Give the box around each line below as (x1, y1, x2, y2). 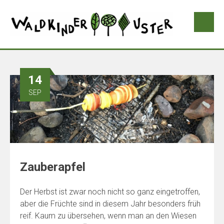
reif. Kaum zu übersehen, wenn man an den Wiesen (20, 211, 196, 221)
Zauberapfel (20, 160, 85, 174)
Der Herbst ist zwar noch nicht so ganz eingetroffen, (20, 187, 200, 197)
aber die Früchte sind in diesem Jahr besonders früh (20, 199, 200, 209)
